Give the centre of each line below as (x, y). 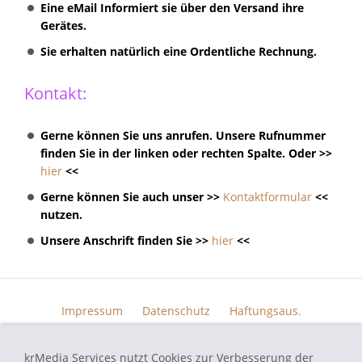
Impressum (92, 311)
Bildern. (324, 334)
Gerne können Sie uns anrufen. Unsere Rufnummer (183, 135)
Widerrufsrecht (57, 334)
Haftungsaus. (265, 311)
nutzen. (61, 215)
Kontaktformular (267, 197)
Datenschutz (176, 311)
